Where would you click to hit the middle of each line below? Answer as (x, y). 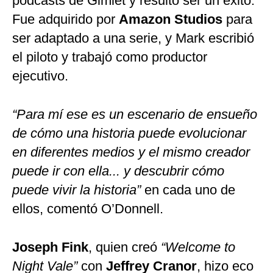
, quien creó (125, 247)
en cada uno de (188, 190)
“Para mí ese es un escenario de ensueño (135, 115)
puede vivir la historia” (76, 190)
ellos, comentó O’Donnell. (88, 209)
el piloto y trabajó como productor (110, 57)
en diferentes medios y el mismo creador (131, 152)
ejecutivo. (40, 76)
